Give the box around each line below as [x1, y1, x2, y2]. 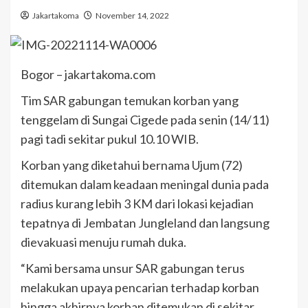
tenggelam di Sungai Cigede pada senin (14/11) [21, 112, 269, 128]
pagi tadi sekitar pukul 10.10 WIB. [21, 131, 199, 147]
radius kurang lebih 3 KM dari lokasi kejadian [21, 196, 254, 212]
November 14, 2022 [96, 10, 169, 21]
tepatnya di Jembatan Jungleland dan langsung [21, 215, 269, 231]
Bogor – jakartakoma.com [21, 67, 155, 82]
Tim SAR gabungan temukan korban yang [21, 93, 239, 109]
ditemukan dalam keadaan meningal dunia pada [21, 177, 269, 192]
